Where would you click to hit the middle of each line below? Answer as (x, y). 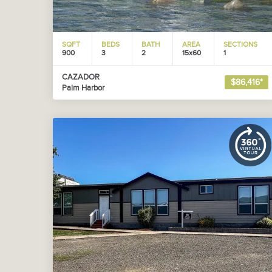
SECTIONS (240, 44)
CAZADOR (81, 77)
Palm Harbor (83, 88)
